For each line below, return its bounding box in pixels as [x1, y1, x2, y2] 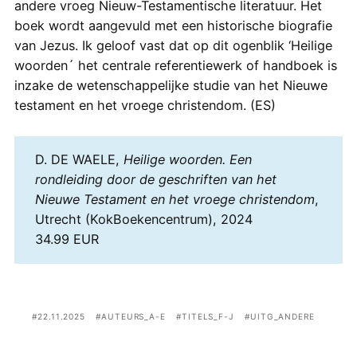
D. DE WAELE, [34, 151, 124, 168]
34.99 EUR [34, 231, 99, 248]
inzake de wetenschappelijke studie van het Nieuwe [14, 77, 328, 94]
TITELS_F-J [181, 311, 235, 321]
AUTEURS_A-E [101, 311, 167, 321]
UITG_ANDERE [249, 311, 315, 321]
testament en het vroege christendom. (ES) [14, 97, 276, 114]
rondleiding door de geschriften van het [34, 171, 277, 188]
